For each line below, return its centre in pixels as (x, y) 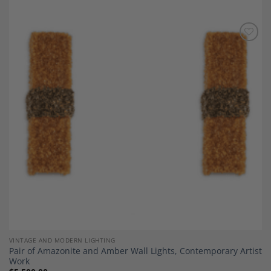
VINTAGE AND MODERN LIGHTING (62, 240)
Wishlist (243, 58)
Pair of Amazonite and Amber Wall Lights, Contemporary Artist (135, 250)
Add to (243, 50)
